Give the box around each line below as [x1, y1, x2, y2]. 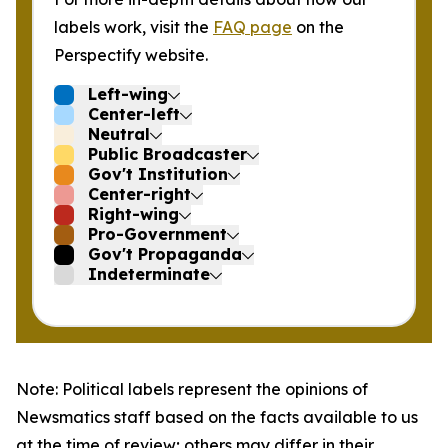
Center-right [88, 184, 191, 204]
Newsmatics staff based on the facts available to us [16, 407, 418, 427]
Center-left [88, 104, 180, 124]
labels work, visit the [54, 17, 213, 37]
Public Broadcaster [88, 144, 247, 164]
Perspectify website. [54, 45, 208, 65]
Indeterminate [88, 264, 210, 284]
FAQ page [213, 17, 292, 37]
